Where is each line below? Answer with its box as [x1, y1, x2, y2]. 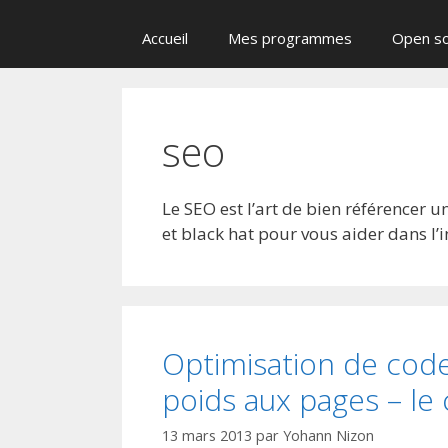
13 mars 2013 [162, 426, 252, 446]
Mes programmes [228, 28, 352, 48]
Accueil [142, 28, 188, 48]
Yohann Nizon [283, 426, 374, 446]
